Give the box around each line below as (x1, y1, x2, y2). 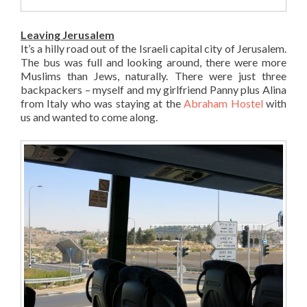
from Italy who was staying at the (21, 96, 184, 110)
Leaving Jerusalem (21, 27, 114, 41)
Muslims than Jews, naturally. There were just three (21, 69, 286, 82)
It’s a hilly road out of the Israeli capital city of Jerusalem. (21, 41, 286, 55)
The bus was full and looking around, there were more (21, 55, 286, 69)
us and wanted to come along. (21, 110, 158, 123)
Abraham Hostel (184, 96, 263, 110)
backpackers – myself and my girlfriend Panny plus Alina (21, 82, 286, 96)
